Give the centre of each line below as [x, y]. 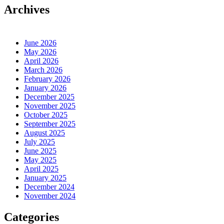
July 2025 [39, 142]
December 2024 [49, 187]
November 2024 [50, 196]
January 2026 [45, 88]
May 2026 [40, 52]
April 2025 [41, 169]
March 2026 [43, 70]
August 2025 [44, 133]
